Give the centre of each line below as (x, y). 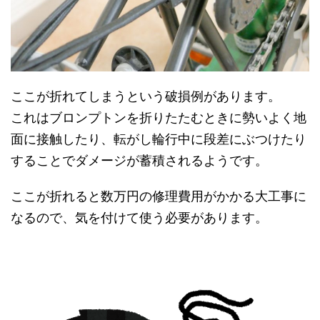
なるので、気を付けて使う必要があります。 (139, 218)
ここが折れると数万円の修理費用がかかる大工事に (159, 196)
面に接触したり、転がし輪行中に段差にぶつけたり (159, 139)
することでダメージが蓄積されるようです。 (139, 161)
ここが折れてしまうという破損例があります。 (146, 96)
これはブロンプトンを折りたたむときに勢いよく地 (159, 118)
